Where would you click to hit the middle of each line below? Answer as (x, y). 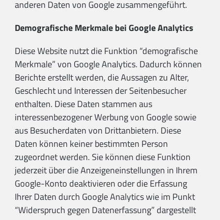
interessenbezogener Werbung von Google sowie (106, 117)
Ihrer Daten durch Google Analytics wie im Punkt (105, 197)
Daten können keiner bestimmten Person (91, 144)
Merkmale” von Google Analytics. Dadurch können (108, 64)
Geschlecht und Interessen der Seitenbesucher (101, 91)
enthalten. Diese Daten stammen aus (83, 104)
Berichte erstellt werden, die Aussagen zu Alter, (102, 78)
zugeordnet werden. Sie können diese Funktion (103, 157)
